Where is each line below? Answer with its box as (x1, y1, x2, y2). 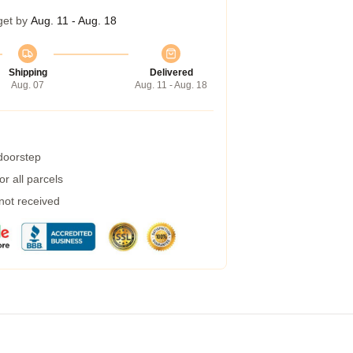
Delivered (149, 67, 193, 78)
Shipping (8, 67, 47, 78)
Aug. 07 (11, 80, 44, 91)
